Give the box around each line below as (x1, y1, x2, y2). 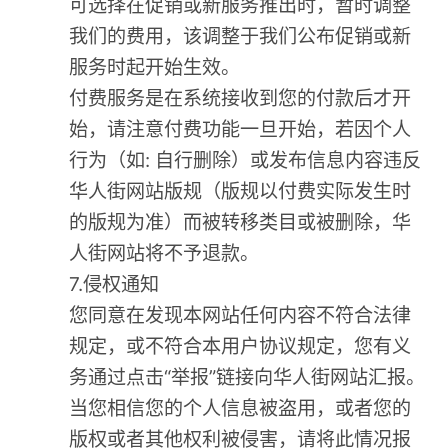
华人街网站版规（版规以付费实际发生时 (69, 179, 412, 204)
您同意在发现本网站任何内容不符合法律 (69, 303, 412, 328)
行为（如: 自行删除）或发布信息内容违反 (69, 148, 422, 173)
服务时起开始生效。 (69, 55, 241, 80)
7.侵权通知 (69, 272, 160, 297)
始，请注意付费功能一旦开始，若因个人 (69, 117, 412, 142)
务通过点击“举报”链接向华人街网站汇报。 (69, 365, 426, 390)
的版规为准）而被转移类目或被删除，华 (69, 210, 412, 235)
